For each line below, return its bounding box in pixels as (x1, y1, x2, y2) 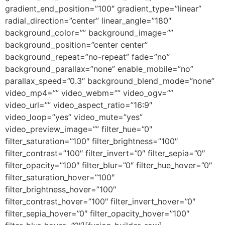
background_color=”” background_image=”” (5, 27, 173, 38)
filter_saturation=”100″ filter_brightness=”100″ (5, 136, 178, 146)
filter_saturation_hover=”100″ (5, 172, 115, 182)
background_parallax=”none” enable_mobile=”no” (5, 63, 193, 74)
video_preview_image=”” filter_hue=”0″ (5, 124, 152, 134)
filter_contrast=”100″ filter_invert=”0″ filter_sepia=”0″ (5, 148, 205, 158)
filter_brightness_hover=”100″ (5, 184, 116, 194)
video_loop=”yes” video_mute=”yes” (5, 111, 143, 122)
